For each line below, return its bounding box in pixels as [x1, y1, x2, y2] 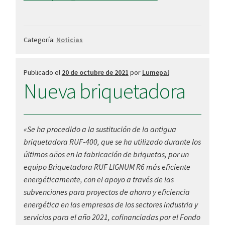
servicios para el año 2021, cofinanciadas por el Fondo [23, 212, 200, 222]
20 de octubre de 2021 [61, 67, 129, 77]
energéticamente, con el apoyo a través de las [23, 174, 174, 185]
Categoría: [23, 35, 56, 45]
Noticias [56, 35, 83, 45]
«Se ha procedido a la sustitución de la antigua [23, 124, 176, 135]
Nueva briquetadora [23, 77, 185, 104]
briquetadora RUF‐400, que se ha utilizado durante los [23, 137, 201, 147]
